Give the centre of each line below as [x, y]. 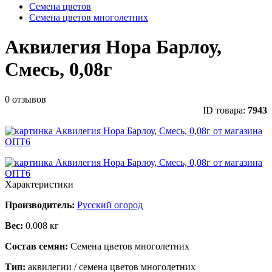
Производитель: [40, 205]
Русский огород [110, 205]
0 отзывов [25, 99]
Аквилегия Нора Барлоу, [113, 47]
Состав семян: [38, 246]
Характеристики [39, 184]
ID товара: [225, 110]
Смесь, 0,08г [59, 70]
